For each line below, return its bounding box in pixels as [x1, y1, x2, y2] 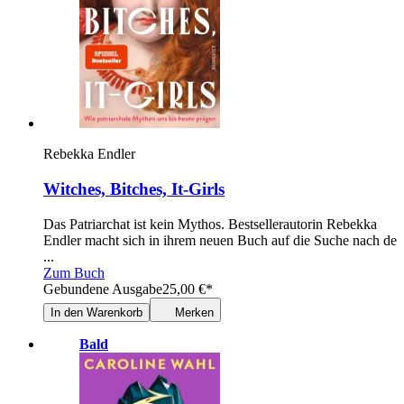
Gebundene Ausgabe [43, 280, 162, 297]
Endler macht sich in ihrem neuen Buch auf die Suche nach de [43, 232, 397, 248]
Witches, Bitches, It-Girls [43, 179, 225, 198]
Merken [175, 305, 214, 319]
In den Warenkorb [50, 305, 142, 319]
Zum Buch [43, 264, 105, 280]
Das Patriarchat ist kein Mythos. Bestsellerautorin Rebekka [43, 216, 377, 232]
